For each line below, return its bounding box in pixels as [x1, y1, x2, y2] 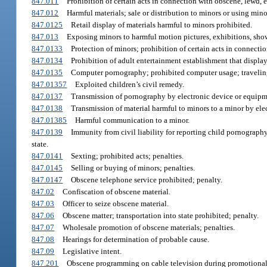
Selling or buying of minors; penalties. [70, 163, 195, 173]
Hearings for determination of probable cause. [62, 235, 209, 244]
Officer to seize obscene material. [62, 199, 169, 209]
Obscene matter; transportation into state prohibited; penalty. [62, 211, 259, 221]
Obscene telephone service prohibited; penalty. [70, 175, 222, 185]
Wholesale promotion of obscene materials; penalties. [62, 223, 235, 232]
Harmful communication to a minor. [74, 116, 190, 125]
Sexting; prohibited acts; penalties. [70, 151, 184, 161]
